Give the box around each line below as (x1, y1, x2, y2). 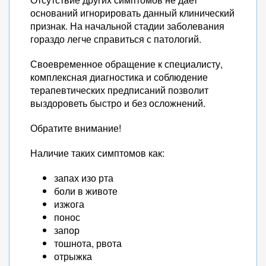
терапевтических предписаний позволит (30, 83, 208, 97)
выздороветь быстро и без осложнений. (30, 96, 205, 110)
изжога (54, 197, 84, 211)
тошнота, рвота (54, 236, 122, 250)
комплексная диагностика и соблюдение (30, 70, 208, 84)
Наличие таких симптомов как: (30, 146, 164, 160)
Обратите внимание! (30, 121, 121, 135)
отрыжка (54, 249, 92, 263)
